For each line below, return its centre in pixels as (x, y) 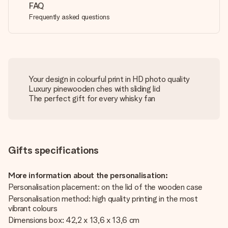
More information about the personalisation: (88, 175)
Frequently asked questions (69, 17)
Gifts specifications (53, 150)
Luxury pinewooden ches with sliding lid (94, 89)
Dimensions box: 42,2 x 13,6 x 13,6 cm (74, 220)
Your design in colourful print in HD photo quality (109, 79)
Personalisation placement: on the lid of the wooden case (106, 187)
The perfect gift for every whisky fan (92, 98)
